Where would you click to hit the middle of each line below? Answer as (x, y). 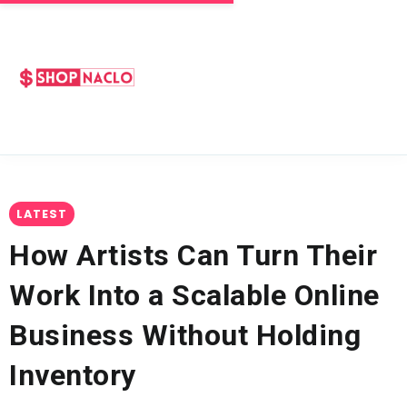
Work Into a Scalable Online (194, 295)
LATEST (42, 214)
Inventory (73, 375)
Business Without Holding (185, 335)
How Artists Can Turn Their (193, 255)
